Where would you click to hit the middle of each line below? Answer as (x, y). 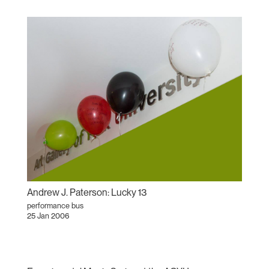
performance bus (55, 205)
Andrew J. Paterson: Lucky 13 (87, 192)
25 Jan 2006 (48, 216)
